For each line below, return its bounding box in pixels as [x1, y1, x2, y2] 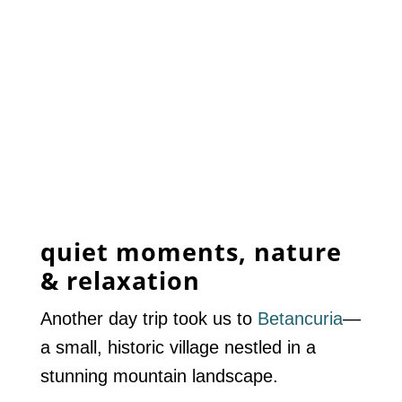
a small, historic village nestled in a [39, 336, 316, 357]
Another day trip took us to [39, 308, 258, 328]
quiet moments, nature [39, 234, 342, 268]
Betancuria [257, 308, 343, 328]
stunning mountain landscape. [39, 365, 278, 386]
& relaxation [39, 263, 200, 297]
